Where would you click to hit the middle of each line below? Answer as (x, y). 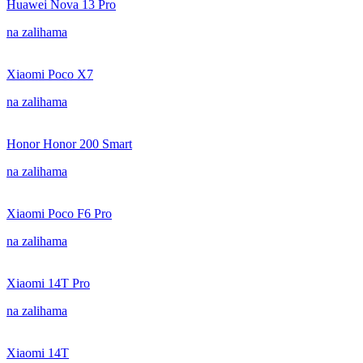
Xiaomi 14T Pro (48, 283)
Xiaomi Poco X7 (50, 74)
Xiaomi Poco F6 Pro (59, 214)
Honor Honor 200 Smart (69, 144)
